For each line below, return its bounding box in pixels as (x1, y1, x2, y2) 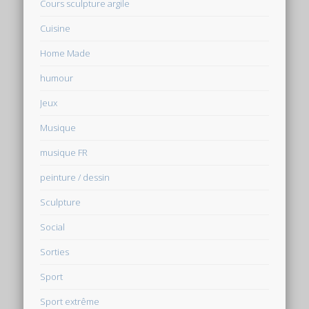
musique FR (40, 146, 88, 159)
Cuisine (40, 22, 71, 35)
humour (40, 72, 74, 85)
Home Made (40, 47, 91, 60)
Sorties (40, 246, 70, 259)
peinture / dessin (40, 171, 110, 184)
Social (40, 221, 66, 234)
